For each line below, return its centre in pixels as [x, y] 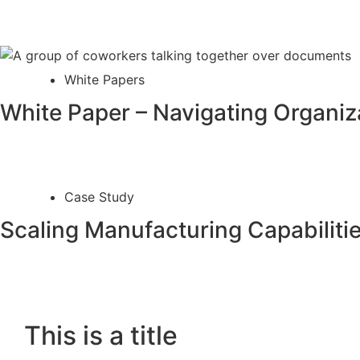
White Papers [104, 80]
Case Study [99, 197]
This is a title [101, 336]
